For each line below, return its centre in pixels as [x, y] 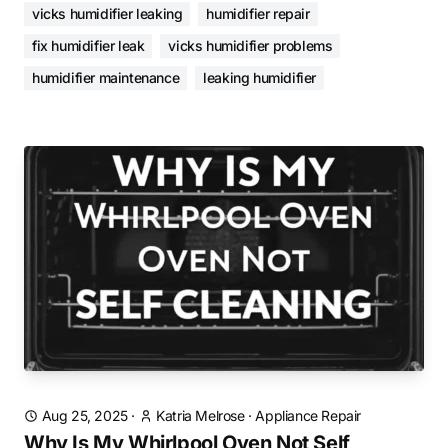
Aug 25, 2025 [84, 415]
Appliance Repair [308, 415]
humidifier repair [258, 13]
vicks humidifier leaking [107, 13]
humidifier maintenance [106, 77]
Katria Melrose [200, 415]
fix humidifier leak [88, 45]
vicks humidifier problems [250, 45]
